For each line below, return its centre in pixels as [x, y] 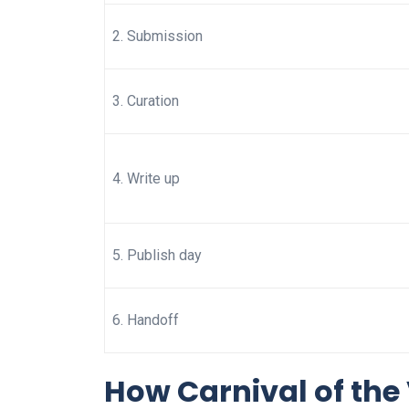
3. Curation [146, 101]
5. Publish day [157, 256]
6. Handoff [146, 320]
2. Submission [157, 37]
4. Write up [146, 179]
